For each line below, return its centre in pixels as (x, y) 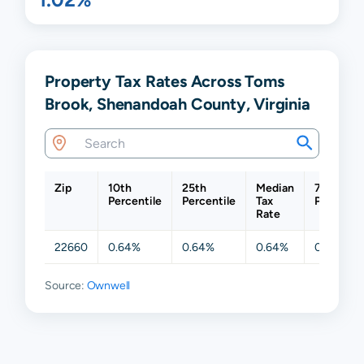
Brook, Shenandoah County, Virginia (178, 103)
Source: (66, 285)
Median (275, 187)
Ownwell (108, 285)
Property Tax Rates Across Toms (165, 80)
